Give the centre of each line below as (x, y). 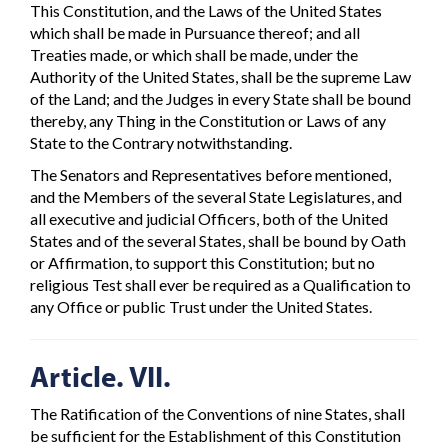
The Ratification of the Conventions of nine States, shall (217, 413)
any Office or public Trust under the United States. (201, 307)
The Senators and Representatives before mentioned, (210, 175)
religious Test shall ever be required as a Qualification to (220, 285)
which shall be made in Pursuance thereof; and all (195, 32)
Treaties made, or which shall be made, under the (194, 54)
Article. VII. (100, 376)
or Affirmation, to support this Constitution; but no (202, 263)
